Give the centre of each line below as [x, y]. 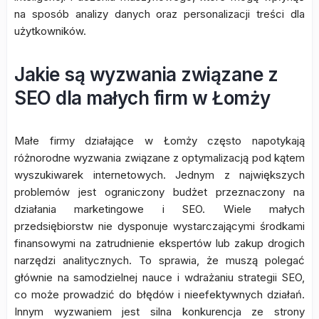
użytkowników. [50, 31]
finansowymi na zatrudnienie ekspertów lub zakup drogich [159, 243]
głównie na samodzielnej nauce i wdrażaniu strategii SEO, [159, 277]
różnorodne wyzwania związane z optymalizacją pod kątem [159, 158]
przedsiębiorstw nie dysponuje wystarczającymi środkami [159, 226]
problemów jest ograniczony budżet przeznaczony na [159, 192]
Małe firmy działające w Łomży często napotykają [159, 141]
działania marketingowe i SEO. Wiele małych [159, 209]
